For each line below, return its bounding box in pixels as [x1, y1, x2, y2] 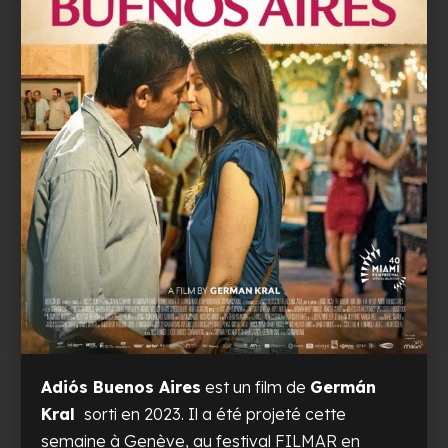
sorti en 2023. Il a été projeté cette [80, 404, 347, 425]
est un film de [201, 377, 311, 398]
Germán [310, 377, 377, 398]
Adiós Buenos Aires [41, 377, 202, 398]
